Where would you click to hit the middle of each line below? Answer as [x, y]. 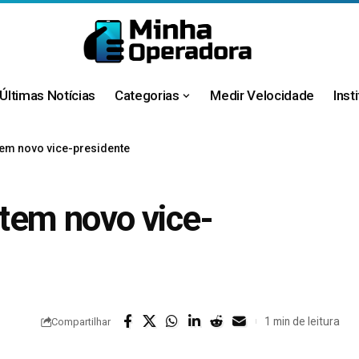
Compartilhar [81, 321]
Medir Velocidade [262, 95]
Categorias [147, 95]
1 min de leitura [302, 321]
